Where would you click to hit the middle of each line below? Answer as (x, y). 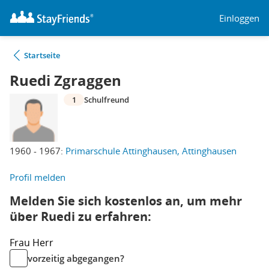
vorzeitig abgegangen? (76, 258)
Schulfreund (107, 100)
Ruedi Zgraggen (65, 80)
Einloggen (239, 18)
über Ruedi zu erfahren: (80, 216)
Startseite (42, 55)
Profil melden (38, 177)
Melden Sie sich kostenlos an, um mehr (126, 201)
